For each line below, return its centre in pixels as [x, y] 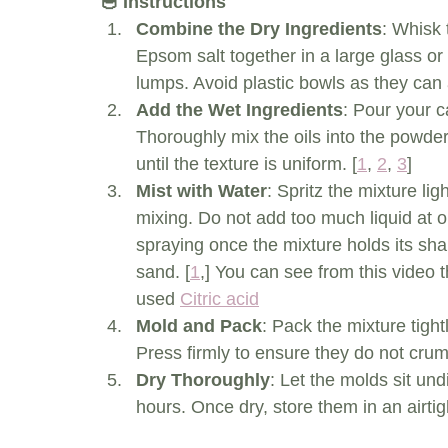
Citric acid [219, 299]
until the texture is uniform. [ [246, 164]
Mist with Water [201, 191]
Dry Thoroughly [203, 380]
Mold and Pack [199, 326]
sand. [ [163, 272]
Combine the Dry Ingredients [259, 29]
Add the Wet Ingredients [239, 110]
